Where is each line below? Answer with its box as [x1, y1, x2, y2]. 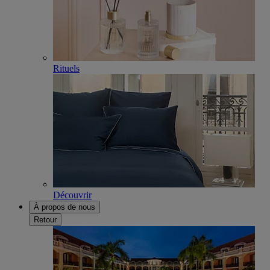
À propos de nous [34, 202, 95, 212]
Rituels [53, 63, 80, 74]
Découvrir [53, 190, 92, 201]
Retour [34, 215, 57, 225]
